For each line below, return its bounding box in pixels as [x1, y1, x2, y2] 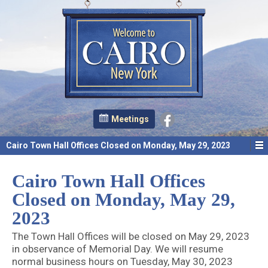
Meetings [111, 114, 149, 124]
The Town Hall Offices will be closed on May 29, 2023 [12, 230, 249, 243]
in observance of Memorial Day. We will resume [12, 243, 223, 255]
